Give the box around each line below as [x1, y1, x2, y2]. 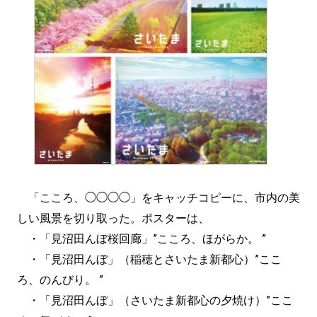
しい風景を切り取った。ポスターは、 [17, 212, 209, 226]
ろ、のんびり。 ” [17, 273, 103, 287]
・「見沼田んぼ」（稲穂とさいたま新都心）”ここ [17, 253, 282, 267]
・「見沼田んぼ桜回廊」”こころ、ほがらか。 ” [17, 232, 266, 246]
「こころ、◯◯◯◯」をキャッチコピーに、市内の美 [17, 191, 300, 205]
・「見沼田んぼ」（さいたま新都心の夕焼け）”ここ [17, 294, 293, 308]
